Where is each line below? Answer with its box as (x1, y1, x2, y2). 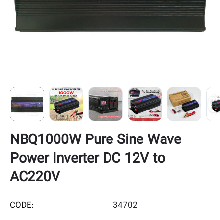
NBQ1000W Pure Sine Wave (10, 131, 181, 150)
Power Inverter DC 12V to (10, 150, 165, 168)
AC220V (10, 168, 60, 187)
